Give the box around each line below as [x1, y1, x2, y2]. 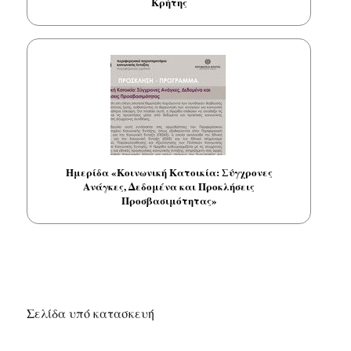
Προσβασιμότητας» [121, 193, 217, 208]
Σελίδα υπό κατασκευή [27, 305, 155, 322]
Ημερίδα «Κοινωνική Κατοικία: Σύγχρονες [65, 165, 273, 179]
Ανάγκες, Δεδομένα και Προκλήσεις [83, 179, 255, 194]
